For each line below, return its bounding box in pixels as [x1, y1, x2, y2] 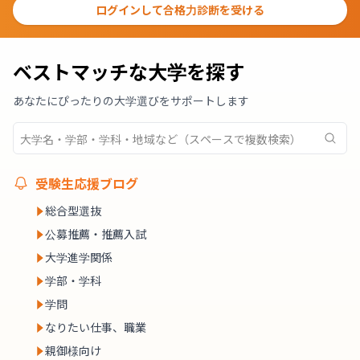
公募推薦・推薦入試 [45, 226, 146, 242]
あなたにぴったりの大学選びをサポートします [13, 92, 249, 108]
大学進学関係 [45, 249, 112, 265]
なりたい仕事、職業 [45, 319, 146, 335]
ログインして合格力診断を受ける [96, 2, 264, 18]
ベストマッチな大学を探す [13, 57, 244, 85]
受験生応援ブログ [35, 174, 138, 193]
